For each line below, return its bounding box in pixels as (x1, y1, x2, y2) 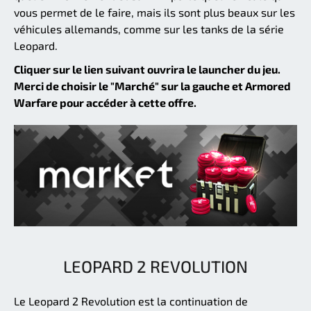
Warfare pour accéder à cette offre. (14, 95, 196, 109)
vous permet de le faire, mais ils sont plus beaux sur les (14, 5, 295, 19)
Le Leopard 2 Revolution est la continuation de (14, 294, 248, 308)
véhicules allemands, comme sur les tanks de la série (14, 22, 284, 35)
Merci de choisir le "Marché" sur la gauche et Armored (14, 78, 291, 92)
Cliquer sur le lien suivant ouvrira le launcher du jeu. (14, 62, 280, 76)
